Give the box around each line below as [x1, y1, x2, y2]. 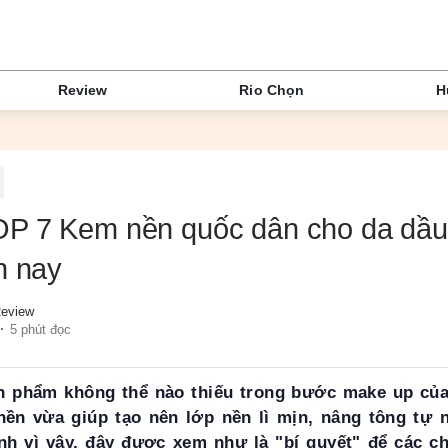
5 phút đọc [10, 321, 71, 337]
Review [58, 82, 108, 99]
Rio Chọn [239, 82, 305, 99]
